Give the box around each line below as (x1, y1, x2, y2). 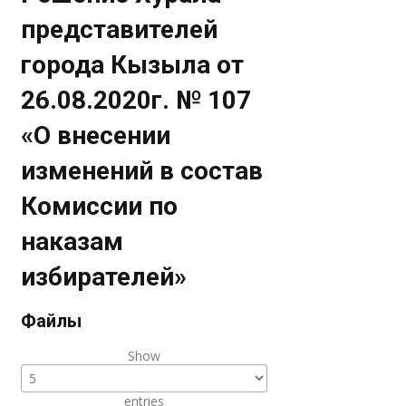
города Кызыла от (21, 50, 245, 80)
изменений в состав (21, 156, 264, 186)
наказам (21, 227, 124, 256)
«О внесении (21, 121, 171, 150)
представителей (21, 14, 218, 44)
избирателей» (21, 262, 188, 292)
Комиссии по (21, 191, 179, 221)
